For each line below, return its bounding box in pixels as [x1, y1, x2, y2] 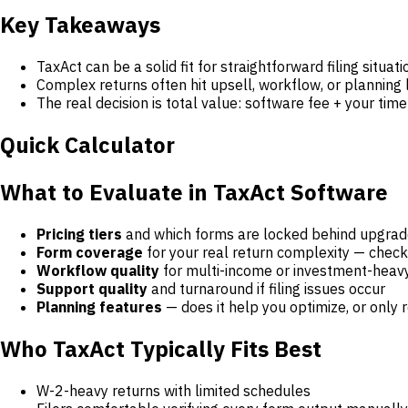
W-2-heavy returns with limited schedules [36, 381, 311, 400]
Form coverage [36, 242, 143, 261]
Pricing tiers [36, 224, 122, 243]
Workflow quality [36, 260, 159, 280]
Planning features [36, 297, 162, 316]
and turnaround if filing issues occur [148, 279, 385, 298]
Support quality [36, 279, 148, 298]
